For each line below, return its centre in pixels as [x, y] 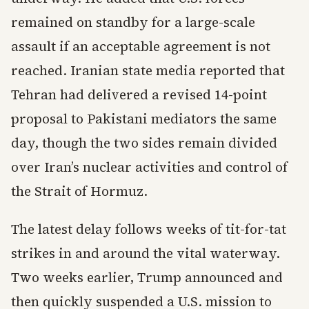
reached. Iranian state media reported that [148, 70]
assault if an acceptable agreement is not [141, 46]
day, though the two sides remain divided [144, 143]
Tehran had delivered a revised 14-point [139, 94]
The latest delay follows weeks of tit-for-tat [149, 229]
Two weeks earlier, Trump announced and [147, 277]
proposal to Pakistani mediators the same [144, 119]
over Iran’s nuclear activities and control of [149, 167]
